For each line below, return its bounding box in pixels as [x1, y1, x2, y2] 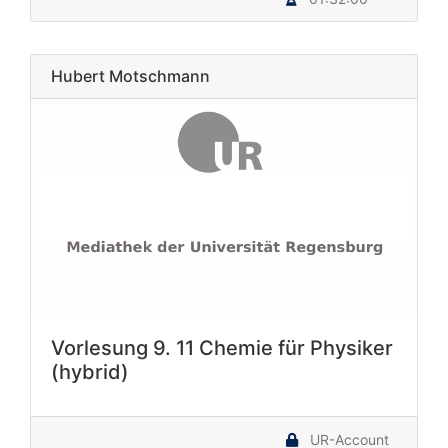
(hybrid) [51, 360, 129, 384]
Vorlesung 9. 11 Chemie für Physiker [51, 336, 393, 360]
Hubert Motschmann [51, 65, 210, 86]
